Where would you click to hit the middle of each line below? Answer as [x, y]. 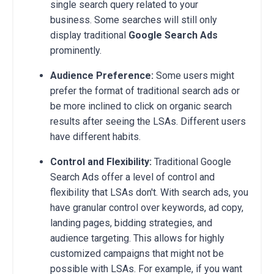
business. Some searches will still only [134, 20]
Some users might [194, 75]
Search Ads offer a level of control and [132, 177]
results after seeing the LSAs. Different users [148, 121]
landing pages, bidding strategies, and [131, 223]
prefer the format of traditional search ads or [145, 91]
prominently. [76, 50]
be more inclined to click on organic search [141, 106]
